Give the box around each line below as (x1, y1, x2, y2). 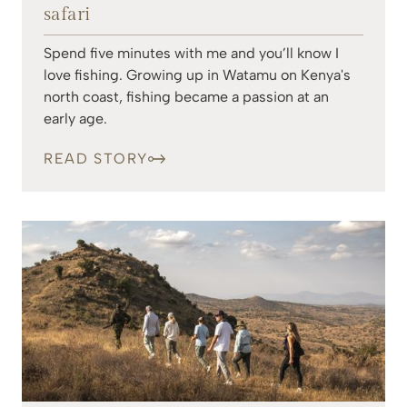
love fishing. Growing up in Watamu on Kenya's (44, 66, 351, 84)
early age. (44, 110, 107, 128)
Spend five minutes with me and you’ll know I (44, 45, 339, 63)
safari (44, 4, 90, 26)
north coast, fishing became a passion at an (44, 88, 329, 106)
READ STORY (44, 150, 148, 168)
